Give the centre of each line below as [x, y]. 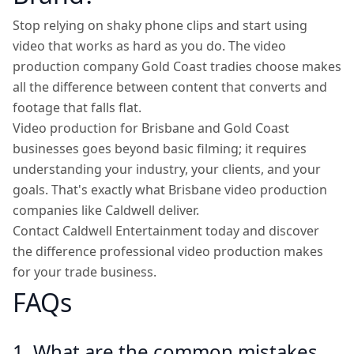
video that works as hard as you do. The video [149, 46]
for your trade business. [85, 272]
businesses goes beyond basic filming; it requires [160, 149]
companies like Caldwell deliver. [106, 210]
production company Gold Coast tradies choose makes [177, 66]
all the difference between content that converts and [170, 87]
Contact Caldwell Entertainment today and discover [166, 231]
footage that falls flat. [77, 107]
